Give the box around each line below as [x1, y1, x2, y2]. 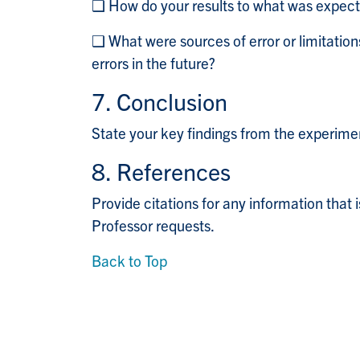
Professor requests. [92, 215, 215, 235]
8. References [92, 156, 231, 186]
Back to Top [92, 251, 167, 271]
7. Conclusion [92, 86, 227, 117]
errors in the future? [92, 53, 215, 73]
